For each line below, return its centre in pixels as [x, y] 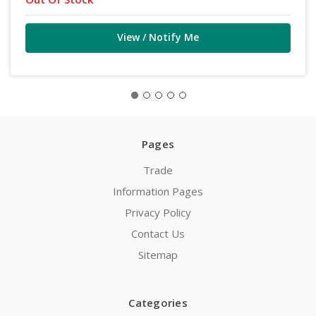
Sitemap [158, 255]
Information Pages [158, 192]
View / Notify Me [158, 37]
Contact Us [158, 234]
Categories [158, 303]
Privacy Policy [158, 213]
